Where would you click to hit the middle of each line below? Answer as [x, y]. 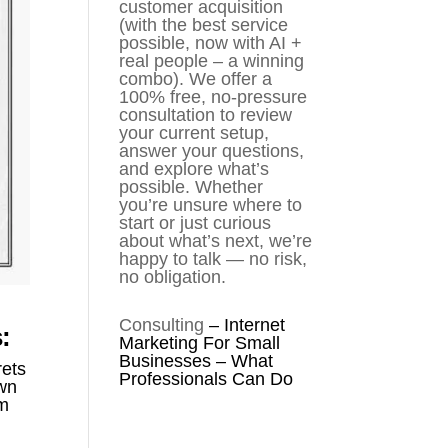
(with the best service [204, 25]
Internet [252, 325]
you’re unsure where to [211, 205]
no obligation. [173, 277]
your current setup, [194, 133]
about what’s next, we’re [216, 241]
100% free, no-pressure [213, 97]
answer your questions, [212, 151]
